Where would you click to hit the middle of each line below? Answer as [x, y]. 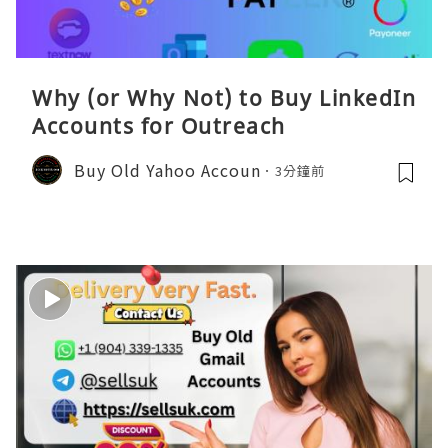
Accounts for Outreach [159, 126]
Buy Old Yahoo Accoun [167, 169]
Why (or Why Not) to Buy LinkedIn [224, 98]
